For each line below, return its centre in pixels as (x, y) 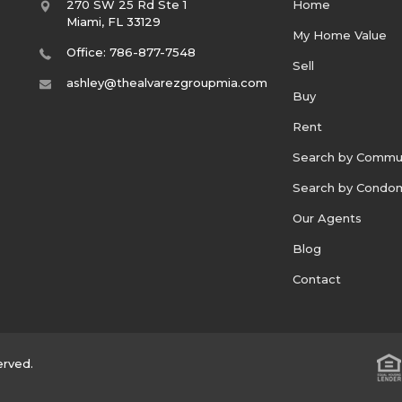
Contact (317, 279)
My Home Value (340, 35)
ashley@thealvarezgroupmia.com (166, 82)
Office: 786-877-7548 (131, 52)
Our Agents (328, 218)
